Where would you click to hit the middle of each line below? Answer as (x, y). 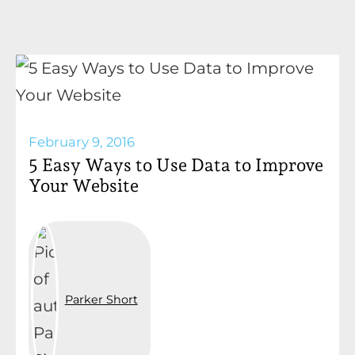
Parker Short (101, 299)
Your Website (83, 185)
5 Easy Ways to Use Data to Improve (176, 164)
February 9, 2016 (81, 141)
